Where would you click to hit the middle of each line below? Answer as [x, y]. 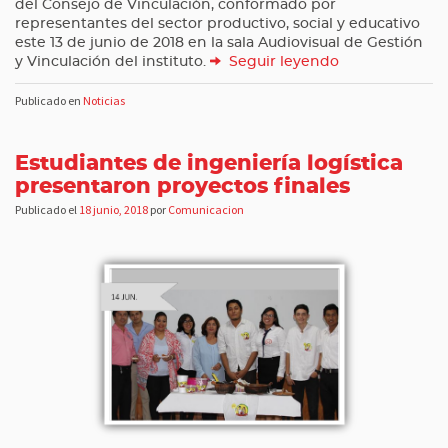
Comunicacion [206, 210]
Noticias [104, 100]
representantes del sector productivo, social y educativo [217, 24]
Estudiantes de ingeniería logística [209, 164]
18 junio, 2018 [113, 210]
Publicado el [47, 210]
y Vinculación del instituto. [112, 62]
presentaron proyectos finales [182, 187]
